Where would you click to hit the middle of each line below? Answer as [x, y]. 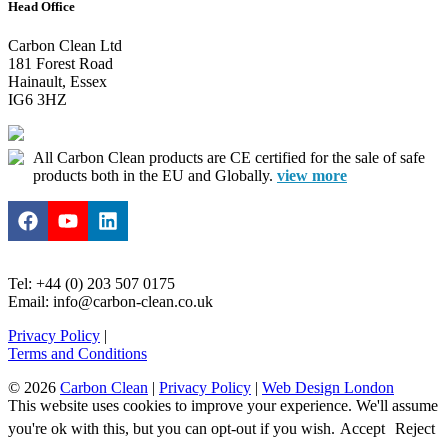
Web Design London [328, 387]
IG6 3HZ [37, 99]
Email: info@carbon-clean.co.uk [110, 301]
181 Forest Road [60, 63]
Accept [362, 428]
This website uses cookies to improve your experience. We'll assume [223, 405]
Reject [415, 428]
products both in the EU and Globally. [155, 175]
